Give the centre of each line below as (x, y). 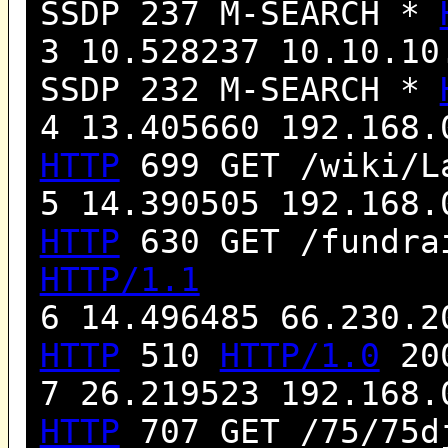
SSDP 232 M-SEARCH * (239, 89)
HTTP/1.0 (299, 355)
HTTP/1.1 (119, 279)
